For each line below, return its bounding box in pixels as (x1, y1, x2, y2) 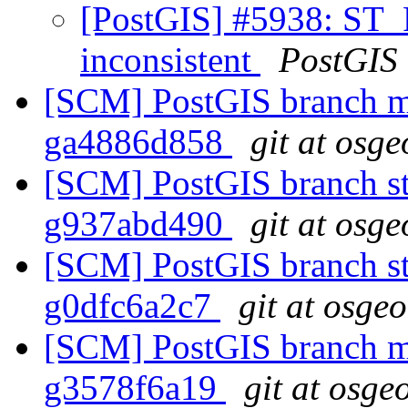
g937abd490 (44, 204, 232, 244)
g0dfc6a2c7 (44, 286, 220, 326)
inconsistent (80, 40, 260, 80)
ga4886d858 (44, 122, 232, 162)
